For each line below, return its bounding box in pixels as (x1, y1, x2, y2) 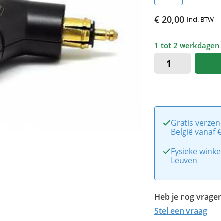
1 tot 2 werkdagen (154, 40, 220, 50)
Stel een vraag (154, 205, 207, 216)
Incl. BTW (186, 14, 214, 24)
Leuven (170, 154, 197, 166)
